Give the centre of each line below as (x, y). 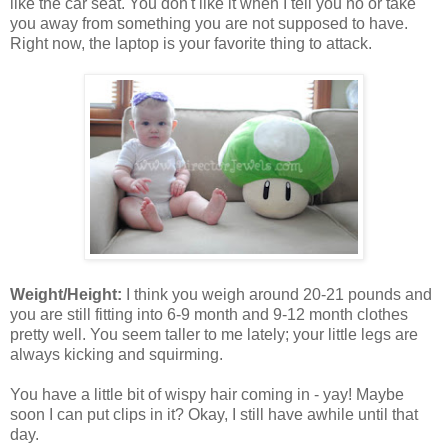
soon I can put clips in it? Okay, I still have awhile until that (214, 415)
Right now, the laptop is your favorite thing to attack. (191, 44)
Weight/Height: (68, 295)
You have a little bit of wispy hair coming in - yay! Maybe (207, 395)
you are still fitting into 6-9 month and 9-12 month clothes (209, 315)
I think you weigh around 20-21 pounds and (279, 295)
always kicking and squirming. (116, 355)
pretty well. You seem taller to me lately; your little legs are (214, 335)
